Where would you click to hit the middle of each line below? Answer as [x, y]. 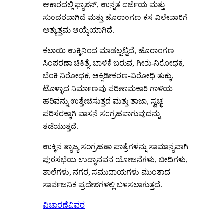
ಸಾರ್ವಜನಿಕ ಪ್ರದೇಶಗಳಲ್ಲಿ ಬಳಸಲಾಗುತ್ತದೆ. [102, 184]
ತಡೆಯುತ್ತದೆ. [61, 126]
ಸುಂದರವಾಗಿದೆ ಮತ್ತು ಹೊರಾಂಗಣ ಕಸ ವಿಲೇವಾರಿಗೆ [115, 17]
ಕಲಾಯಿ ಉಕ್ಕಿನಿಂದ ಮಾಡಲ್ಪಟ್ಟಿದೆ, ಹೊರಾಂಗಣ [109, 50]
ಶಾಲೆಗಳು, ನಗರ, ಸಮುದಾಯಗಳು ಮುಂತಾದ [107, 172]
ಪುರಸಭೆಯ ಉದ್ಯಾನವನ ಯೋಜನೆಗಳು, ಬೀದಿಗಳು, [115, 159]
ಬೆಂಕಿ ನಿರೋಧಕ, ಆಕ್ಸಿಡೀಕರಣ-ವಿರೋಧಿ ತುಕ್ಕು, [108, 75]
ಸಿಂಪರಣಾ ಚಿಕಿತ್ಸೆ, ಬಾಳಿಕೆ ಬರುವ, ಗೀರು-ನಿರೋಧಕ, [114, 63]
